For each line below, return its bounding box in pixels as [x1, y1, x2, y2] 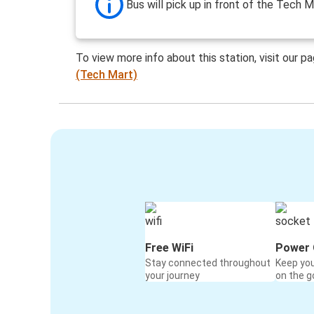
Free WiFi [145, 241, 193, 255]
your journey [145, 270, 200, 282]
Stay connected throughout [145, 257, 271, 269]
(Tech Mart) [76, 68, 138, 82]
